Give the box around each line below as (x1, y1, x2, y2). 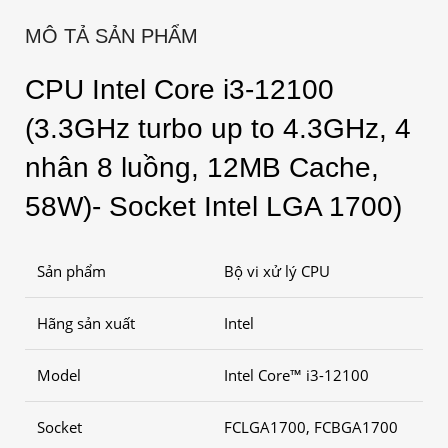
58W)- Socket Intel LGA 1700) (25, 190, 402, 222)
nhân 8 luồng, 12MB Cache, (25, 151, 379, 183)
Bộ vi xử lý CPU (224, 260, 330, 281)
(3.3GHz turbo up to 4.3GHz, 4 (25, 112, 411, 144)
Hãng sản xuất (37, 312, 135, 333)
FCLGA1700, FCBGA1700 (224, 416, 398, 437)
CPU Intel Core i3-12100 (25, 73, 334, 105)
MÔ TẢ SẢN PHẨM (25, 24, 198, 47)
